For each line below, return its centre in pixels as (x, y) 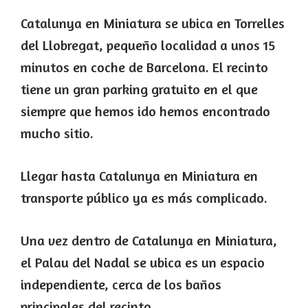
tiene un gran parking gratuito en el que (139, 89)
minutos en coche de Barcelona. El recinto (144, 67)
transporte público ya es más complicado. (144, 198)
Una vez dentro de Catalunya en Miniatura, (149, 241)
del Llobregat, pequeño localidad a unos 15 (148, 45)
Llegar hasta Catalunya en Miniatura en (139, 176)
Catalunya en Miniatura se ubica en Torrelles (153, 23)
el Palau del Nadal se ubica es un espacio (143, 263)
